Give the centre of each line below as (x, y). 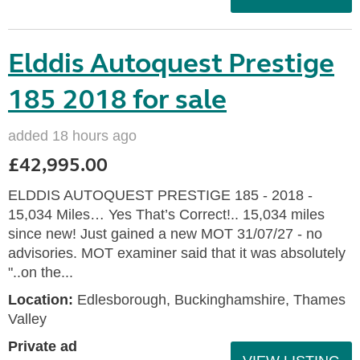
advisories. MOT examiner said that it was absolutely (177, 253)
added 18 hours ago (72, 136)
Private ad (43, 346)
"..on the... (41, 272)
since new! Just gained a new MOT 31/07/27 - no (165, 234)
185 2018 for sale (117, 100)
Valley (27, 319)
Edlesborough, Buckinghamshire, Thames (209, 300)
